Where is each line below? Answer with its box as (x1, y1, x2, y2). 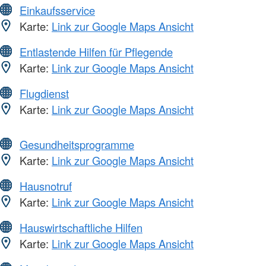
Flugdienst (20, 85, 69, 101)
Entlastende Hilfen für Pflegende (20, 43, 173, 59)
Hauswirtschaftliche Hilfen (20, 219, 142, 235)
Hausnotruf (20, 178, 72, 194)
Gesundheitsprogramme (20, 136, 134, 152)
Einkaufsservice (20, 2, 95, 18)
